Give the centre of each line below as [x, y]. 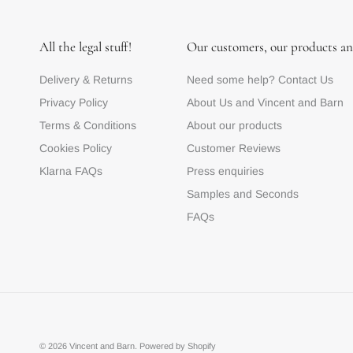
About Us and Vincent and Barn [265, 102]
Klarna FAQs [71, 171]
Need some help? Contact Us [260, 79]
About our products [234, 125]
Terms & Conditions [88, 125]
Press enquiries [225, 171]
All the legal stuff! [85, 46]
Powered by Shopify [178, 346]
